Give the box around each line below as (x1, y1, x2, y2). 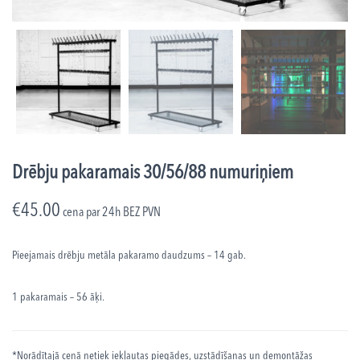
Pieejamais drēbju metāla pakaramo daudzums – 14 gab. (12, 250, 246, 261)
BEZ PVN (123, 207, 161, 219)
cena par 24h (60, 207, 123, 219)
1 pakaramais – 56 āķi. (12, 292, 104, 303)
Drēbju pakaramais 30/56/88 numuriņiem (12, 164, 293, 183)
